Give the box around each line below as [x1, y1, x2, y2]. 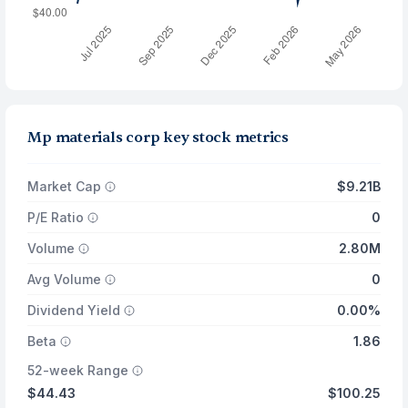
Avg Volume [27, 271, 102, 287]
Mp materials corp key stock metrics [27, 128, 289, 147]
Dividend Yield [27, 302, 121, 318]
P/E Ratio [27, 209, 85, 225]
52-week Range [27, 362, 129, 378]
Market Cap [27, 178, 102, 194]
